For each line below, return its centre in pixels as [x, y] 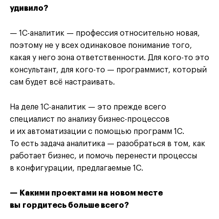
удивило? [29, 9]
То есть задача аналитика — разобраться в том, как [108, 144]
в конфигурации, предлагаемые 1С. [77, 168]
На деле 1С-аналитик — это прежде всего [88, 107]
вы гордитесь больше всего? [69, 206]
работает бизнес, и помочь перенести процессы [103, 156]
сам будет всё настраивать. [62, 82]
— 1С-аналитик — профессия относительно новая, [105, 33]
